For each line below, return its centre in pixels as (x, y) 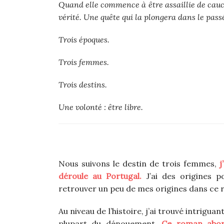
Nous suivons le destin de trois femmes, (139, 164)
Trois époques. (84, 40)
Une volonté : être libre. (101, 107)
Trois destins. (83, 85)
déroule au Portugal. (100, 176)
